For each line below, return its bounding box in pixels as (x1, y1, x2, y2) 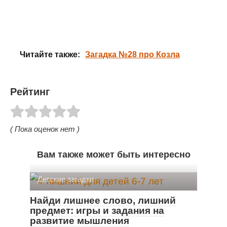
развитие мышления (30, 215, 129, 226)
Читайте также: (20, 50, 80, 59)
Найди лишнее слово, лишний (30, 195, 176, 206)
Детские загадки (37, 174, 94, 183)
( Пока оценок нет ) (10, 124, 80, 133)
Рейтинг (10, 86, 50, 97)
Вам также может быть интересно (36, 149, 191, 160)
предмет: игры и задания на (30, 205, 164, 216)
